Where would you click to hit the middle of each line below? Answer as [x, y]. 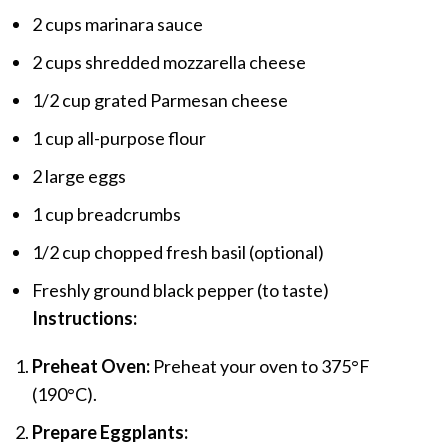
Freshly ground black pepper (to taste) [180, 290]
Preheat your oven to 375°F [260, 366]
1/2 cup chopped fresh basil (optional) [178, 252]
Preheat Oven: [91, 366]
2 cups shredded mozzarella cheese [169, 62]
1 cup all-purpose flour [119, 138]
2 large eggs [79, 176]
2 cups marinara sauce [117, 24]
